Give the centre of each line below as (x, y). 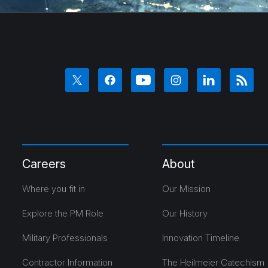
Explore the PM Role (63, 213)
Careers (44, 164)
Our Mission (186, 188)
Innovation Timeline (200, 237)
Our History (185, 213)
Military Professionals (65, 237)
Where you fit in (54, 188)
